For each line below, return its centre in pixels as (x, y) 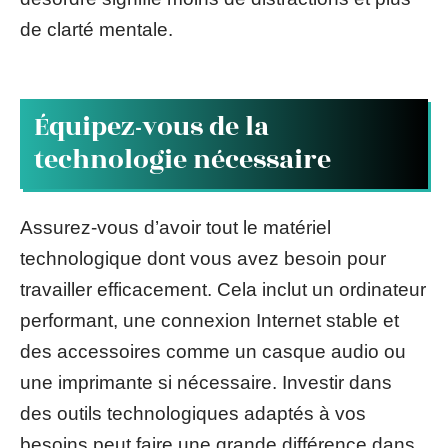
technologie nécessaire (182, 160)
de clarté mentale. (96, 29)
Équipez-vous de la (151, 127)
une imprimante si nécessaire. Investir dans (206, 382)
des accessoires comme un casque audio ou (213, 351)
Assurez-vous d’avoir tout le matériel (175, 227)
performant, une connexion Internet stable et (209, 320)
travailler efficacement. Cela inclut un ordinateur (223, 289)
